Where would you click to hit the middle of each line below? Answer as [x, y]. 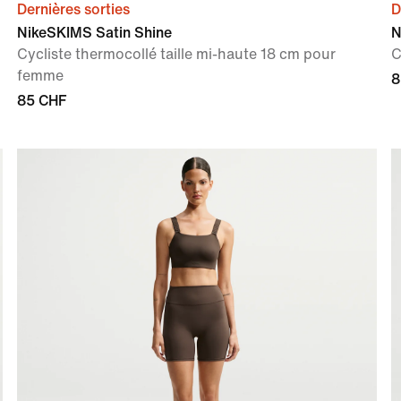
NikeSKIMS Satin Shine [94, 32]
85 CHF [41, 100]
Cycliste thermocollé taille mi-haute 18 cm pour [176, 54]
